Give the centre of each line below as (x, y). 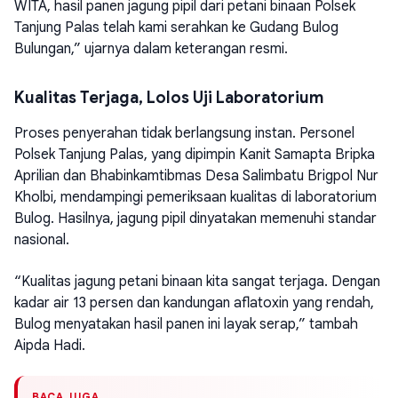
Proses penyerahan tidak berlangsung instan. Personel (184, 134)
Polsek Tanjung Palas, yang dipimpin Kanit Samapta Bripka (195, 155)
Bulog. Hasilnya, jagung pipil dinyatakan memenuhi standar (195, 219)
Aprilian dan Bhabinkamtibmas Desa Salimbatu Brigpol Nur (196, 176)
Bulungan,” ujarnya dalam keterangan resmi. (151, 49)
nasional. (42, 240)
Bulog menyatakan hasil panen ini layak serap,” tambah (186, 324)
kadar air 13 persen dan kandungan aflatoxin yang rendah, (194, 302)
